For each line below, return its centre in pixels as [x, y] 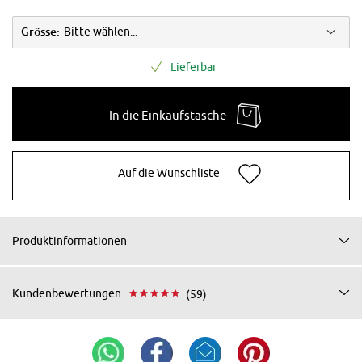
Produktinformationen [69, 240]
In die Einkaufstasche [168, 115]
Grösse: [40, 32]
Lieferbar [193, 67]
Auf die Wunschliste [168, 173]
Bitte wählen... [101, 32]
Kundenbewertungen [67, 294]
